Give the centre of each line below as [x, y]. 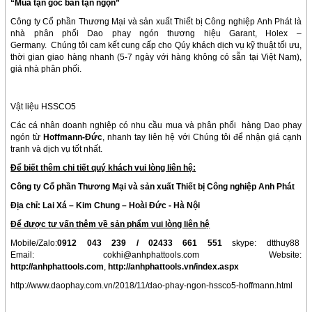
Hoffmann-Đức [73, 138]
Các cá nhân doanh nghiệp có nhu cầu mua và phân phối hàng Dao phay [156, 126]
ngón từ [27, 138]
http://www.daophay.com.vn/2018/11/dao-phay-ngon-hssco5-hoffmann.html [152, 286]
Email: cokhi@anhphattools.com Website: [156, 255]
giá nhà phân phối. [46, 69]
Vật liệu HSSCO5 [44, 107]
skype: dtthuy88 [262, 243]
